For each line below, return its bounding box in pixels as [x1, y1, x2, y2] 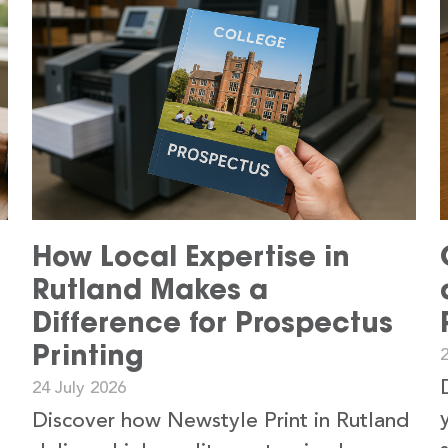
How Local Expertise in [32, 238, 350, 273]
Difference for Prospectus [32, 304, 393, 339]
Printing [32, 337, 144, 372]
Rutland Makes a [32, 271, 268, 306]
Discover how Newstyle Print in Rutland [32, 410, 409, 432]
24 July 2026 [32, 379, 126, 397]
